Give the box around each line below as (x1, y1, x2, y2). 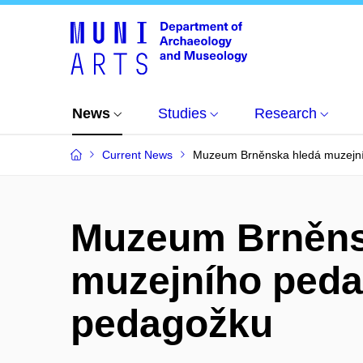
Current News (102, 148, 173, 161)
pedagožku (70, 302, 273, 345)
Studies (158, 105, 207, 122)
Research (254, 105, 317, 122)
